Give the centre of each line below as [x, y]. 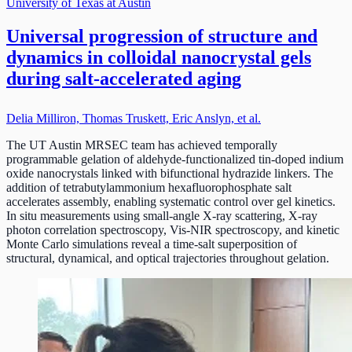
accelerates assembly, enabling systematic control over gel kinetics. [171, 201]
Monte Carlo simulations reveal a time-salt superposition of [152, 244]
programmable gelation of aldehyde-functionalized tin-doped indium [175, 159]
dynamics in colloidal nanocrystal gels [159, 57]
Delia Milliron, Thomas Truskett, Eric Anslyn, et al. [134, 118]
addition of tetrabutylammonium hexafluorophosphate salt [149, 187]
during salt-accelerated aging [124, 78]
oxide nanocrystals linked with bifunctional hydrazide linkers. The [170, 173]
